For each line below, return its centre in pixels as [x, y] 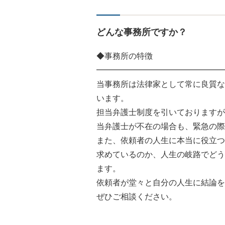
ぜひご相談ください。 [137, 197]
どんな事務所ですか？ [142, 32]
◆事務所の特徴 [125, 56]
